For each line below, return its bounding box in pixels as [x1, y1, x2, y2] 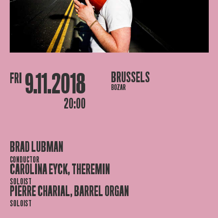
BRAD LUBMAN [9, 140, 63, 155]
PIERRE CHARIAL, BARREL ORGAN [9, 183, 129, 199]
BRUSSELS [110, 70, 150, 86]
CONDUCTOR [9, 154, 39, 164]
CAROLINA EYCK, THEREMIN [9, 162, 110, 177]
